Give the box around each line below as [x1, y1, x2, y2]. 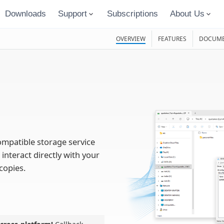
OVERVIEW [115, 34, 145, 43]
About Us [169, 9, 204, 18]
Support [57, 9, 87, 18]
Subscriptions [106, 9, 158, 18]
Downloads [4, 9, 46, 18]
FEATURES [157, 34, 186, 43]
